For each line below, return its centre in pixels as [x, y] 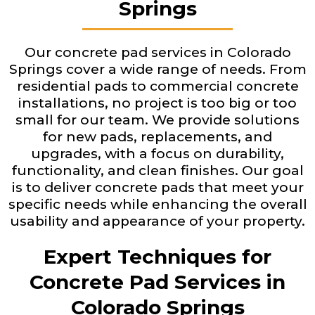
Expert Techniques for [157, 257]
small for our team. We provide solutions [157, 120]
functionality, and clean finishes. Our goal [157, 171]
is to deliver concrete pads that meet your [157, 187]
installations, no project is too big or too [157, 103]
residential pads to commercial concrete [157, 86]
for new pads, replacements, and [157, 137]
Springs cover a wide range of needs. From [157, 69]
